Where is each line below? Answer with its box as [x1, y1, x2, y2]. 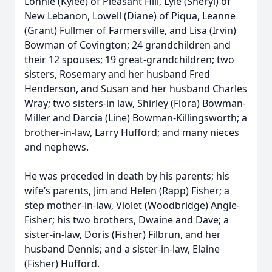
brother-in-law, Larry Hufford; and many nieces [24, 126, 239, 139]
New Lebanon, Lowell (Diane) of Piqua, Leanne [24, 9, 236, 22]
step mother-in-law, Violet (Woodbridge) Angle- [24, 199, 240, 212]
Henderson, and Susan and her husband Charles [24, 82, 247, 95]
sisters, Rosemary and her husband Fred [24, 67, 210, 81]
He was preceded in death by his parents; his [24, 169, 229, 183]
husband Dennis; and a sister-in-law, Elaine [24, 242, 220, 256]
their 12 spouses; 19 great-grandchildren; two [24, 53, 234, 66]
